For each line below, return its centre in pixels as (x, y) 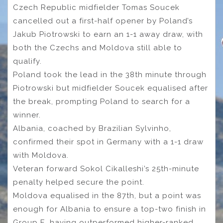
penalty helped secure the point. (80, 182)
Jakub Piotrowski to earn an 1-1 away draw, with (108, 34)
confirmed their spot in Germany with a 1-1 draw (108, 142)
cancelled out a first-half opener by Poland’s (103, 21)
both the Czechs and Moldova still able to (98, 48)
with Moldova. (41, 155)
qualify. (27, 61)
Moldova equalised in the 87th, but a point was (107, 195)
